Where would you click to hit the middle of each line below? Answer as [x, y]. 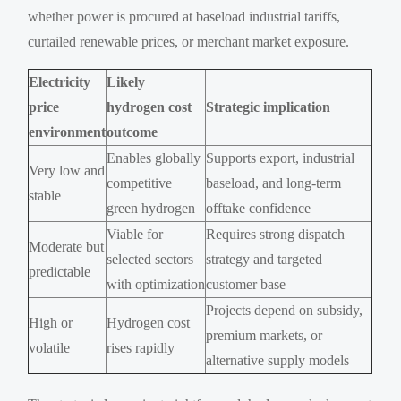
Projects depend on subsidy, [285, 310]
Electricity [60, 81]
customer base [246, 284]
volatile [50, 347]
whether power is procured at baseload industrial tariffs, [184, 16]
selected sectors [150, 259]
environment [68, 132]
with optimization [156, 284]
